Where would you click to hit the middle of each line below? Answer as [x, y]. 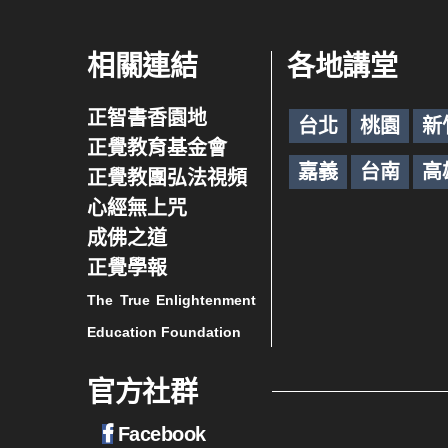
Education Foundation [164, 332]
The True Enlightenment [171, 300]
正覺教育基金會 [157, 148]
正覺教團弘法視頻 [167, 178]
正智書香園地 [147, 118]
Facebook [161, 434]
